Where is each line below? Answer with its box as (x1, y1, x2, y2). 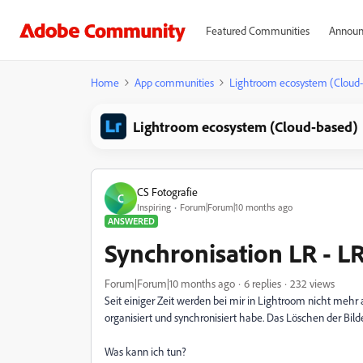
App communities (135, 75, 214, 89)
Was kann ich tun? (105, 344, 186, 358)
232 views (290, 276, 335, 290)
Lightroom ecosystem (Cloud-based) (133, 117, 358, 135)
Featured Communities (205, 23, 310, 37)
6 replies (244, 276, 281, 290)
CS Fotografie (137, 184, 198, 199)
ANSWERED (108, 215, 155, 227)
